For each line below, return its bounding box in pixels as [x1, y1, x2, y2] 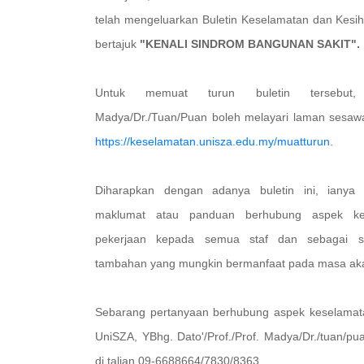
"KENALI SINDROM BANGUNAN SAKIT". [140, 37, 360, 50]
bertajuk [95, 37, 140, 50]
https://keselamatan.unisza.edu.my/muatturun [95, 135, 330, 148]
